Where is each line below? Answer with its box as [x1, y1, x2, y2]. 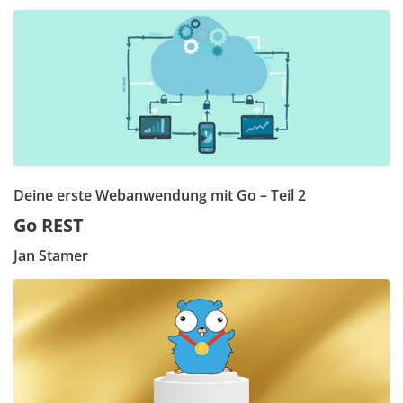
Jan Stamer [13, 246, 88, 266]
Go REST [13, 213, 84, 238]
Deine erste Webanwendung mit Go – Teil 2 [13, 185, 306, 206]
